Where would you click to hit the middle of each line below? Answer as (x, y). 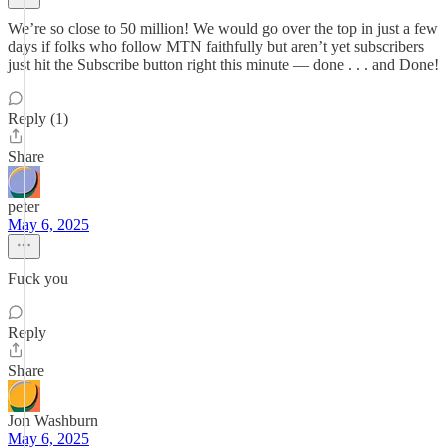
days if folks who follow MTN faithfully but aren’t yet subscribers (216, 46)
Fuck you (38, 278)
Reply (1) (38, 118)
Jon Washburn (53, 420)
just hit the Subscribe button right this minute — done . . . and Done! (223, 64)
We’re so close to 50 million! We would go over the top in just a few (223, 28)
